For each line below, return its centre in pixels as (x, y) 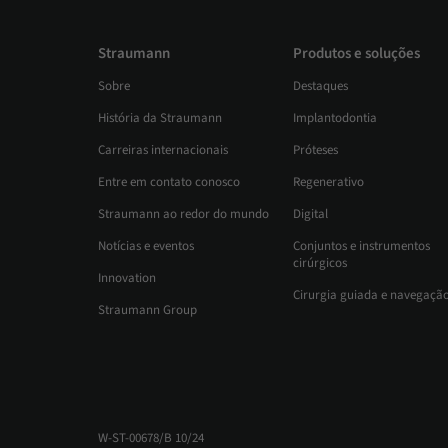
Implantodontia (335, 118)
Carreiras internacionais (162, 150)
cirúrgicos (320, 263)
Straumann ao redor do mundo (183, 214)
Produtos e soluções (356, 54)
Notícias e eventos (145, 246)
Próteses (315, 150)
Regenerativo (328, 182)
